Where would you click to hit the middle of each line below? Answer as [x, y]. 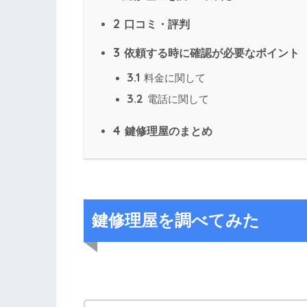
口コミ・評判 [156, 24]
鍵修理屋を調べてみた [175, 221]
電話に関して [177, 99]
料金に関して [173, 78]
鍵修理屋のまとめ [167, 131]
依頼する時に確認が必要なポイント [210, 53]
